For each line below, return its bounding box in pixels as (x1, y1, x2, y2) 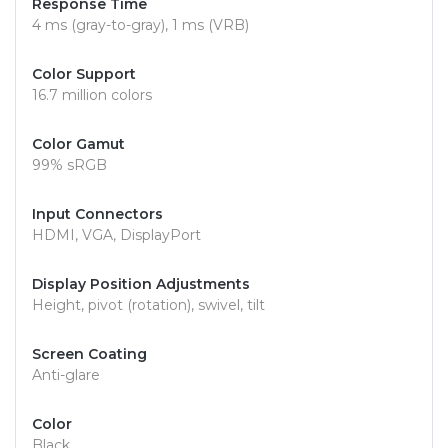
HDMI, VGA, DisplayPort (32, 226, 201, 245)
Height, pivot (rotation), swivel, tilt (32, 296, 265, 315)
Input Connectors (32, 205, 163, 224)
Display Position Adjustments (32, 275, 250, 294)
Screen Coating (32, 345, 147, 364)
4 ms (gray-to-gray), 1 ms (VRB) (32, 16, 249, 35)
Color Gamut (32, 135, 125, 154)
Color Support (32, 65, 136, 84)
